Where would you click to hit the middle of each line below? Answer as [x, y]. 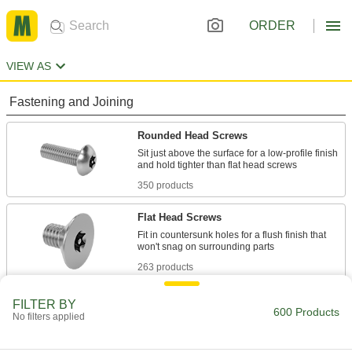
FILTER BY [44, 304]
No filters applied [49, 317]
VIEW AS [29, 66]
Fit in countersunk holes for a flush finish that [232, 235]
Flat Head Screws [180, 217]
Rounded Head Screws [192, 136]
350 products [165, 185]
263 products [165, 267]
